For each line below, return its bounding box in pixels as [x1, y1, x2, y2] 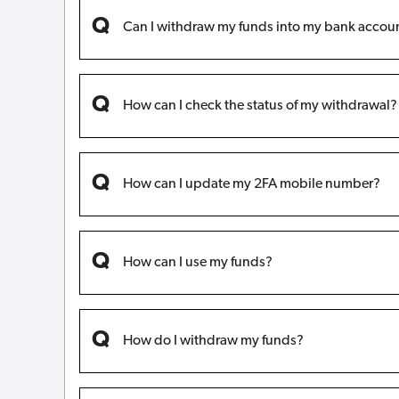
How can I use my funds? [123, 255, 273, 270]
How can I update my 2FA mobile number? [123, 176, 380, 191]
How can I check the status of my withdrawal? [123, 98, 397, 113]
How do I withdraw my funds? [123, 333, 304, 348]
